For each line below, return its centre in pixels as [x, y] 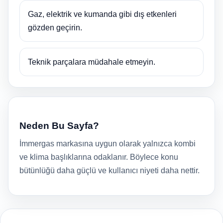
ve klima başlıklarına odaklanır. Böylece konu [99, 157]
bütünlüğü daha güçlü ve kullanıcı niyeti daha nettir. [110, 170]
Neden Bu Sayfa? [59, 126]
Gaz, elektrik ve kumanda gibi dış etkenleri [102, 14]
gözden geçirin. [55, 28]
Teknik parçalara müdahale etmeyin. [92, 62]
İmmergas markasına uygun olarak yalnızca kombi [108, 144]
